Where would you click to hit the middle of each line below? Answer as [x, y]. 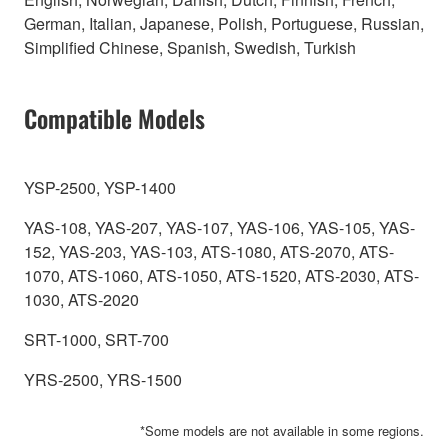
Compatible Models [114, 117]
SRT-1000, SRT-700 [96, 339]
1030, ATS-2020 [81, 299]
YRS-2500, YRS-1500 [103, 379]
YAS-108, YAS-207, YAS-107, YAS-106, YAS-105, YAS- [219, 227]
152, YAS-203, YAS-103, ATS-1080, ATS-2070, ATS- [209, 251]
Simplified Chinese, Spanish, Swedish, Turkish [190, 47]
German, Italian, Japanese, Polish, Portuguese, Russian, [224, 23]
